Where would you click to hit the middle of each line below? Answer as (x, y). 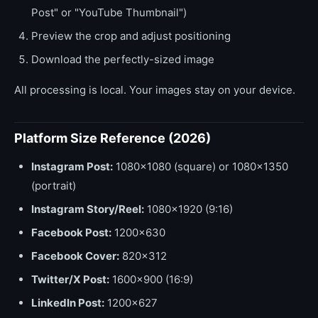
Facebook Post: (71, 232)
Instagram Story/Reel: (88, 209)
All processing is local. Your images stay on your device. (155, 89)
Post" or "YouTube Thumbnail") (109, 12)
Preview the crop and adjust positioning (131, 35)
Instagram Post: (72, 166)
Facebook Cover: (75, 256)
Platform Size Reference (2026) (113, 138)
